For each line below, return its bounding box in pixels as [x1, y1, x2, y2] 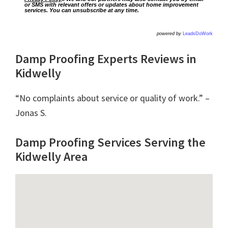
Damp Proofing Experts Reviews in [15, 50, 196, 67]
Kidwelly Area [15, 148, 88, 164]
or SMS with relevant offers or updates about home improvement [24, 1, 198, 8]
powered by [157, 31, 183, 36]
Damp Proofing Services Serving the [15, 134, 206, 150]
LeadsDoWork [183, 31, 213, 36]
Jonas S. [15, 106, 47, 119]
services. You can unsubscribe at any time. [24, 7, 139, 13]
